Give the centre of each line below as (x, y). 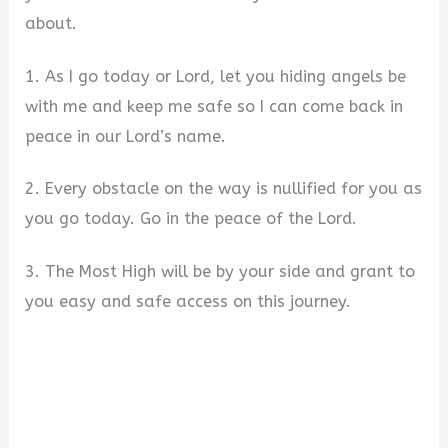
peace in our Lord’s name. (126, 136)
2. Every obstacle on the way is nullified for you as (224, 189)
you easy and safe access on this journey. (188, 302)
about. (51, 24)
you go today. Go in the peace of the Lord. (191, 219)
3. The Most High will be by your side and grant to (220, 272)
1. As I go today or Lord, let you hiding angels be (216, 76)
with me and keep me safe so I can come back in (214, 106)
